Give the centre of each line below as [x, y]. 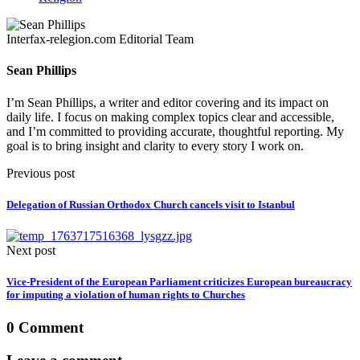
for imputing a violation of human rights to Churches [126, 295]
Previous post [41, 173]
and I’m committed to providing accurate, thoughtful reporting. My [175, 131]
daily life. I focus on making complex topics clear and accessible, [170, 117]
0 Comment [45, 328]
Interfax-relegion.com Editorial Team [100, 39]
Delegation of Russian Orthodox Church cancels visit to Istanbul [151, 204]
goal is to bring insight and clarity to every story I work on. [155, 145]
